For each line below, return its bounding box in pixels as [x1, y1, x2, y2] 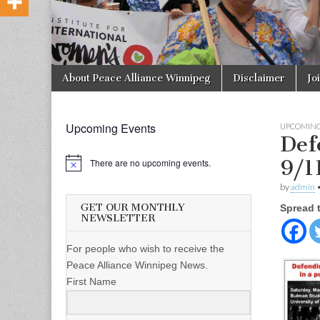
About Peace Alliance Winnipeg [62, 71, 211, 84]
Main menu [51, 77, 115, 91]
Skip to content [51, 66, 123, 79]
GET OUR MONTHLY [81, 201, 185, 214]
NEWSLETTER [81, 211, 155, 224]
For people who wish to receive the [66, 243, 224, 255]
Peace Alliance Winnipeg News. [66, 259, 208, 271]
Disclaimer [233, 71, 285, 84]
